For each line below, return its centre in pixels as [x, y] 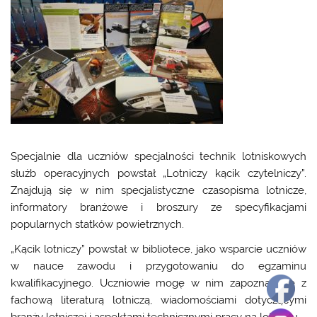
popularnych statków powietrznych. [98, 224]
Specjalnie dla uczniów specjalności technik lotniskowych [158, 156]
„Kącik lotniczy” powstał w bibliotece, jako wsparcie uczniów [158, 249]
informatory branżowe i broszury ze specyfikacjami [158, 207]
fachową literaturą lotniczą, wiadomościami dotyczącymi [158, 300]
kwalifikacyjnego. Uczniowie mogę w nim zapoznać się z [158, 283]
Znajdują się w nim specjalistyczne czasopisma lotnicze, [158, 190]
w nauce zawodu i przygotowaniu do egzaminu [158, 266]
